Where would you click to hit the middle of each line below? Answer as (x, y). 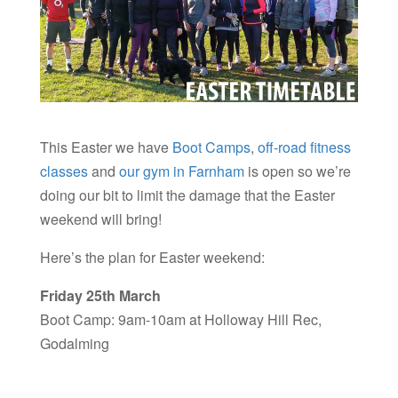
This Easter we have (106, 147)
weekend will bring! (100, 219)
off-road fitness (304, 147)
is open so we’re (297, 171)
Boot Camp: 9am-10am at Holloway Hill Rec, (180, 320)
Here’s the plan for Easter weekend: (152, 258)
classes (64, 171)
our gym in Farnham (181, 171)
